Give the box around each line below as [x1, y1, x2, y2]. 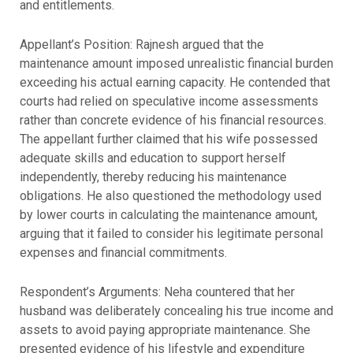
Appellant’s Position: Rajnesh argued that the [19, 36, 264, 52]
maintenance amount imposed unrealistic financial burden [19, 55, 333, 71]
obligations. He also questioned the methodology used [19, 188, 321, 203]
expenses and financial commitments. [19, 244, 227, 260]
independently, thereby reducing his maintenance [19, 169, 287, 184]
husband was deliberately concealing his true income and [19, 303, 333, 318]
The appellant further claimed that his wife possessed [19, 131, 318, 147]
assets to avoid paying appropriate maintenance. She [19, 321, 310, 337]
